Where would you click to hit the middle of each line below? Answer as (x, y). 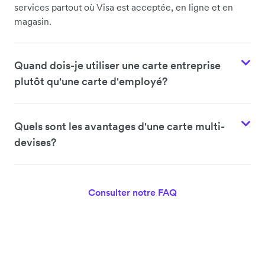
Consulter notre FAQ (132, 193)
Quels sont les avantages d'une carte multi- (119, 127)
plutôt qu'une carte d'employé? (91, 82)
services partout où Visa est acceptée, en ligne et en (124, 7)
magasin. (33, 22)
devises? (35, 143)
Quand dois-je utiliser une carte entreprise (117, 66)
